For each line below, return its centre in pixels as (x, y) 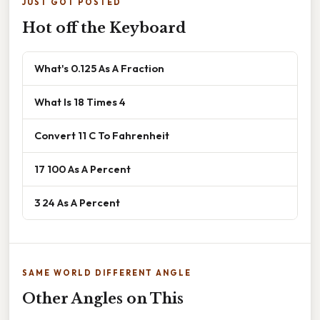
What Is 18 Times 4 (80, 102)
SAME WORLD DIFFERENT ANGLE (107, 273)
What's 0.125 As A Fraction (99, 69)
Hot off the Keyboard (104, 28)
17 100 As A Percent (82, 169)
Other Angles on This (103, 299)
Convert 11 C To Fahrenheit (102, 136)
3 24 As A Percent (77, 203)
